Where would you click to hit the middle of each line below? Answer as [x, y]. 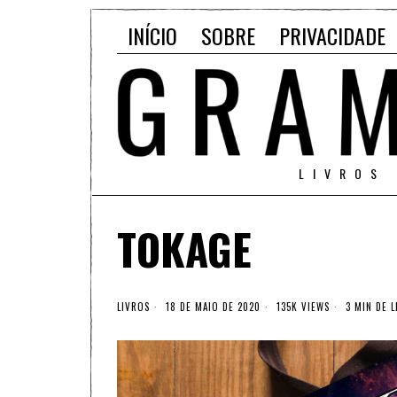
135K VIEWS [301, 307]
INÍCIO [152, 35]
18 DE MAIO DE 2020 [211, 307]
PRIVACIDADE [332, 35]
